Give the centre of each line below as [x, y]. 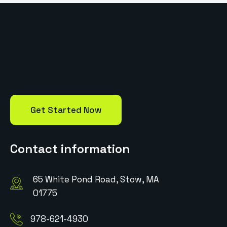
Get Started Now [66, 110]
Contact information [70, 148]
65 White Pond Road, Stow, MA [96, 179]
